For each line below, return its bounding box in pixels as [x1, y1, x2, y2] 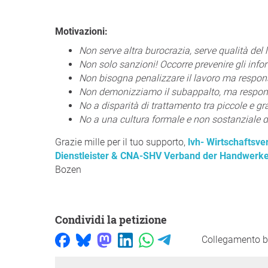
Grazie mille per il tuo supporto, [55, 136, 188, 148]
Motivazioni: [63, 26, 108, 37]
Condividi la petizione [62, 212, 167, 227]
